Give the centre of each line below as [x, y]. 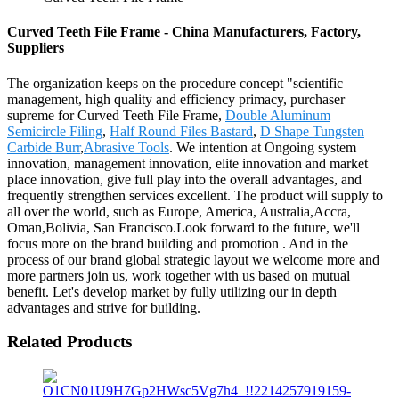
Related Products [69, 342]
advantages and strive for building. [104, 307]
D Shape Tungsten [312, 131]
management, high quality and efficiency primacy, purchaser [176, 99]
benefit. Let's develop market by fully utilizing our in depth [172, 291]
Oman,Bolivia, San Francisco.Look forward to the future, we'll [183, 227]
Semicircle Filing [55, 131]
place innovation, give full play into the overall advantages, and [184, 179]
